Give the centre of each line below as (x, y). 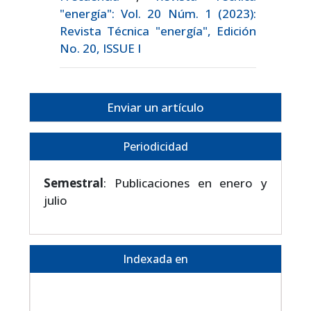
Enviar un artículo (155, 107)
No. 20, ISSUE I (100, 48)
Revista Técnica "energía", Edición (158, 31)
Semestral (74, 183)
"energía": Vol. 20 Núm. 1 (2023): (158, 13)
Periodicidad (155, 146)
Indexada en (155, 259)
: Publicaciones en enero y (185, 183)
